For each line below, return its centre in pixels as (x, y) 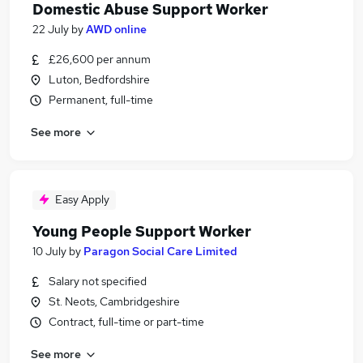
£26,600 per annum (100, 59)
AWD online (116, 29)
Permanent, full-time (101, 100)
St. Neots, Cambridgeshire (114, 301)
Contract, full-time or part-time (126, 322)
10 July (49, 251)
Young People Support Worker (142, 231)
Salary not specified (98, 281)
